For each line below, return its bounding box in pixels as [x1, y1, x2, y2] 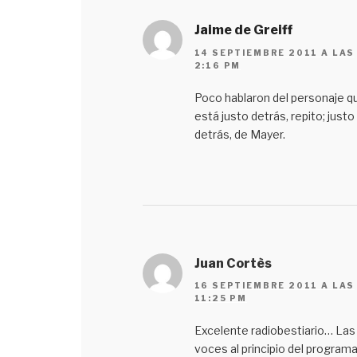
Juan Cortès [194, 255, 272, 271]
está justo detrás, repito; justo [194, 108, 355, 123]
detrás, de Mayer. [194, 127, 285, 141]
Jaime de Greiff [194, 22, 292, 38]
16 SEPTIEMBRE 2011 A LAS [194, 280, 355, 290]
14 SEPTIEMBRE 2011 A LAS [194, 47, 355, 57]
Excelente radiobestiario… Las [194, 323, 355, 337]
